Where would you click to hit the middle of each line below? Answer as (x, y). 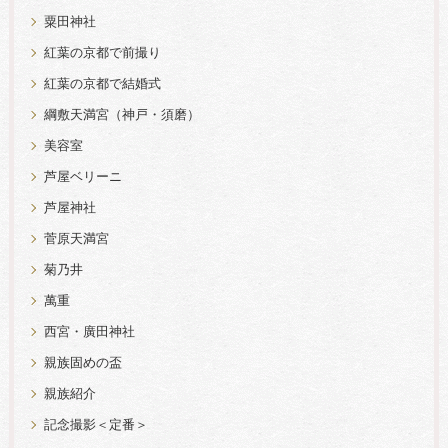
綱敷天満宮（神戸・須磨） (121, 114)
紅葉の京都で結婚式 (102, 83)
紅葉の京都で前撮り (102, 52)
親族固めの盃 (82, 362)
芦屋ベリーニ (82, 176)
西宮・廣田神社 (89, 331)
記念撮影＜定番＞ (95, 424)
